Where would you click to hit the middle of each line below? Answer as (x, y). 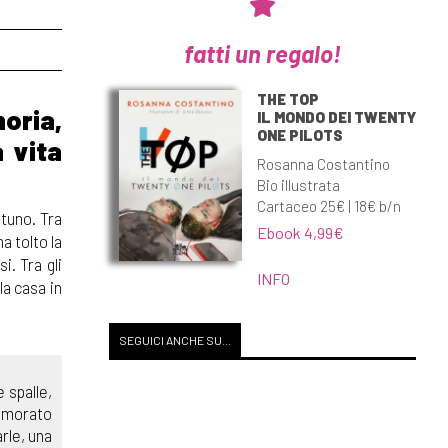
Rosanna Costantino (323, 163)
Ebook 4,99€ (300, 232)
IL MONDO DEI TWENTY (336, 116)
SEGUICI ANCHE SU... (174, 340)
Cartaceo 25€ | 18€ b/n (328, 205)
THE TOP (287, 98)
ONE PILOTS (299, 134)
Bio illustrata (298, 184)
